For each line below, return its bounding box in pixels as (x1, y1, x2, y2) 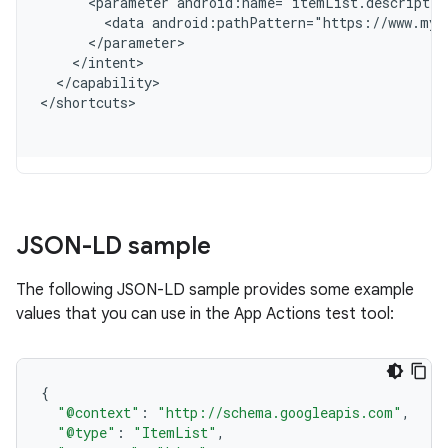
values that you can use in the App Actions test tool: (16, 304, 394, 324)
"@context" (57, 403, 140, 422)
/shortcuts (48, 93, 128, 112)
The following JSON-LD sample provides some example (16, 280, 414, 300)
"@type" (57, 423, 116, 442)
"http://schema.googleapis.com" (157, 403, 402, 422)
